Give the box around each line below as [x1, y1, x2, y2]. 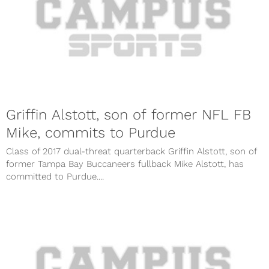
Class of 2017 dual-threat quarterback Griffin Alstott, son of [6, 145, 256, 157]
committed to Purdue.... [6, 171, 104, 182]
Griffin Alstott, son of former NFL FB [6, 106, 251, 123]
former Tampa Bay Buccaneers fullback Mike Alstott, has [6, 158, 244, 169]
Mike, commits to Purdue [6, 124, 175, 141]
